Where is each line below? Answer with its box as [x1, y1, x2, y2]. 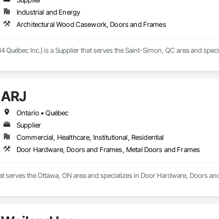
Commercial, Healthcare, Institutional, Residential [16, 133, 164, 142]
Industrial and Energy [16, 8, 81, 17]
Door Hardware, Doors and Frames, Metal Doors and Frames [16, 145, 200, 154]
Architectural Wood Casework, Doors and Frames [16, 20, 166, 29]
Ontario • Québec [16, 109, 69, 117]
